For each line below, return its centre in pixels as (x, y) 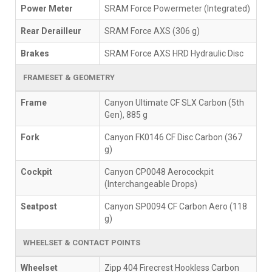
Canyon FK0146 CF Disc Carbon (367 (173, 137)
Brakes (35, 53)
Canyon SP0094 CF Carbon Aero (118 (176, 206)
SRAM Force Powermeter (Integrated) (177, 8)
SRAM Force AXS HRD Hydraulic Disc (174, 53)
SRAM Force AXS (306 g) (152, 31)
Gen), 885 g (126, 114)
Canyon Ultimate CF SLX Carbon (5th (174, 102)
